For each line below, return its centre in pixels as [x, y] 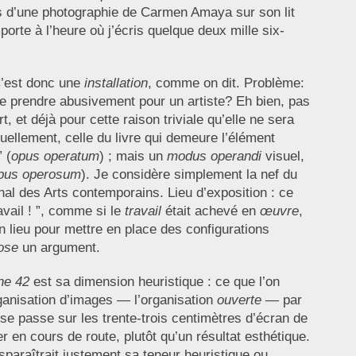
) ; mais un [133, 157]
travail [143, 211]
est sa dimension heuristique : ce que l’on [154, 282]
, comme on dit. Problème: [226, 83]
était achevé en [210, 211]
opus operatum [55, 157]
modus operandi [214, 157]
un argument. [59, 248]
